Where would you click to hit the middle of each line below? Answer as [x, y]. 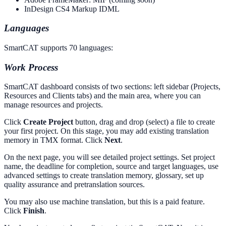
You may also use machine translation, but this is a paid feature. [104, 202]
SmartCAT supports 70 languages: [59, 48]
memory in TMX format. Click [54, 140]
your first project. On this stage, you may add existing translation [106, 131]
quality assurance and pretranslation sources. [74, 185]
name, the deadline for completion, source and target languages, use [111, 166]
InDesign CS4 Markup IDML [72, 9]
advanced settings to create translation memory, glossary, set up [104, 176]
